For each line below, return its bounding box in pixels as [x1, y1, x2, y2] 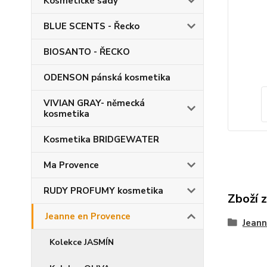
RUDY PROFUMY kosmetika [44, 185, 163, 197]
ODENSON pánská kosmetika [44, 72, 170, 83]
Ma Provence [44, 159, 99, 171]
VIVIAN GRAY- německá [44, 97, 145, 109]
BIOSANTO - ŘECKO [44, 46, 130, 58]
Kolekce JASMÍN [49, 237, 114, 248]
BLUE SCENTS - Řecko [44, 20, 139, 32]
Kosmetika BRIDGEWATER [44, 133, 159, 145]
